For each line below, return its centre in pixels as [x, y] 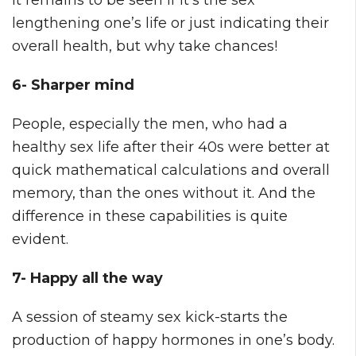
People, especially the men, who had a [150, 124]
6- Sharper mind [73, 85]
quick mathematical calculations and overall [171, 170]
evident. [40, 239]
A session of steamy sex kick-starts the [150, 317]
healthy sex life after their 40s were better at [171, 147]
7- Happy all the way [87, 278]
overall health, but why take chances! [145, 46]
